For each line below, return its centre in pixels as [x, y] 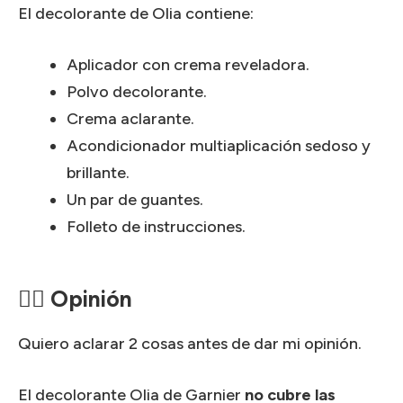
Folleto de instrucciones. [156, 226]
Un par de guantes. [135, 199]
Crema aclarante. [130, 118]
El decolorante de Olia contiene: [136, 13]
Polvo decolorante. [137, 91]
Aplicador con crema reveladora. [188, 64]
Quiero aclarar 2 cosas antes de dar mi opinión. [190, 343]
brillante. [98, 172]
